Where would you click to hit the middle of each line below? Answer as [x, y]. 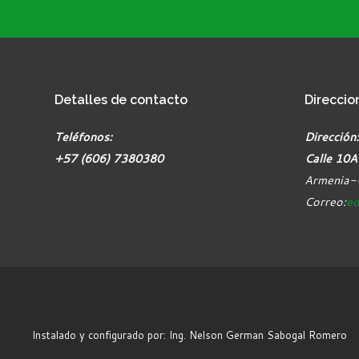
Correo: [325, 202]
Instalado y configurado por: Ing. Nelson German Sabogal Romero [190, 335]
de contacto [149, 100]
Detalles [83, 100]
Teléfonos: [83, 137]
